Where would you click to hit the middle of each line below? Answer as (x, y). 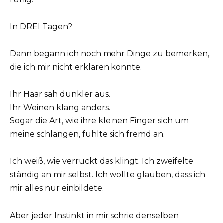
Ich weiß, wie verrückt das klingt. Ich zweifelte (102, 161)
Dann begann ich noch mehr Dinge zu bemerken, (110, 54)
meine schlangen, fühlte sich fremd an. (87, 134)
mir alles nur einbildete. (57, 188)
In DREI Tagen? (41, 26)
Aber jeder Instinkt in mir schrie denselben (94, 215)
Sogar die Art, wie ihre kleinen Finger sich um (99, 121)
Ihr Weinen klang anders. (60, 108)
